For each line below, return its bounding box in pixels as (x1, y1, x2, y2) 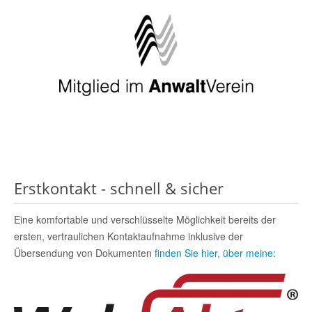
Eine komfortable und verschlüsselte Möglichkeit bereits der (14, 212, 276, 226)
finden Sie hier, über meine (155, 245, 273, 260)
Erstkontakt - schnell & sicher (14, 177, 224, 198)
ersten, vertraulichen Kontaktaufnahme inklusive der (14, 228, 243, 243)
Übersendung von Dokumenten (14, 245, 155, 260)
